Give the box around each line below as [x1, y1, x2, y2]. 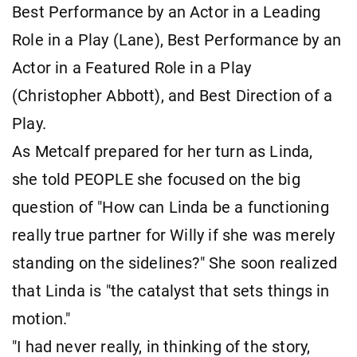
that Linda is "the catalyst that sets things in [12, 281, 330, 300]
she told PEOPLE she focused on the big [12, 170, 300, 189]
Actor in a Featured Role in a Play [12, 58, 252, 77]
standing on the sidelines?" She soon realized [12, 253, 338, 273]
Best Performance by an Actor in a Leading [12, 2, 321, 22]
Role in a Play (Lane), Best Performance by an [12, 30, 342, 49]
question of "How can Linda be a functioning [12, 198, 329, 217]
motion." [12, 309, 71, 328]
